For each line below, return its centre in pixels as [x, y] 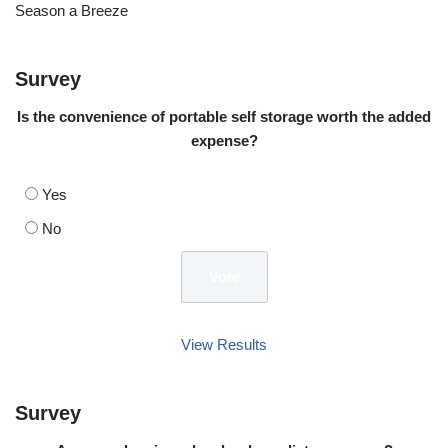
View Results [224, 344]
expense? [224, 140]
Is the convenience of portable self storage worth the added [224, 116]
